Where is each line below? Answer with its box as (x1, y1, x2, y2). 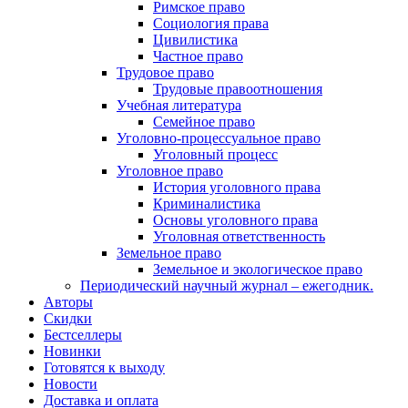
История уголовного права (153, 179, 321, 195)
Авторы (44, 294, 93, 310)
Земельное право (117, 245, 221, 260)
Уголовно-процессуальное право (117, 130, 321, 146)
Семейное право (153, 114, 255, 129)
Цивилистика (153, 32, 238, 47)
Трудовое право (117, 65, 214, 80)
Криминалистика (153, 196, 260, 211)
